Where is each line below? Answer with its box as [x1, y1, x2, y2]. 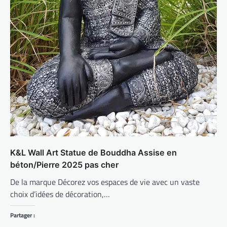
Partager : [10, 210, 35, 220]
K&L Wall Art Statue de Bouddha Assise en [10, 147, 177, 158]
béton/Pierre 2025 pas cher [10, 160, 119, 170]
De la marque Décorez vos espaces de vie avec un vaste [10, 176, 200, 188]
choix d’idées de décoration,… [10, 188, 110, 201]
